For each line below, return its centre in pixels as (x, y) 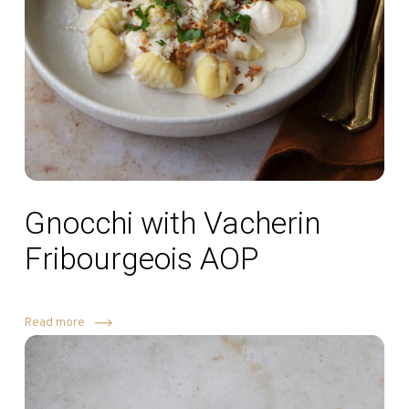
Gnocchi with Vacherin (173, 223)
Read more (54, 323)
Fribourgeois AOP (141, 258)
